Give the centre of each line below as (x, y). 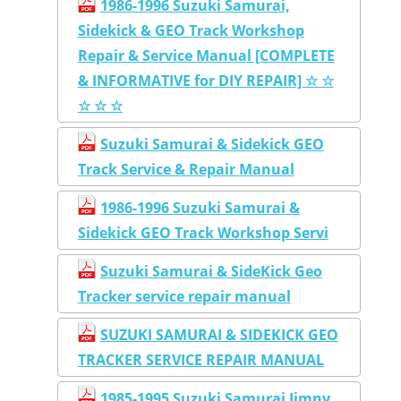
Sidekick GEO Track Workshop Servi (203, 233)
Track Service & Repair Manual (186, 170)
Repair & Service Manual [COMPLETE (206, 56)
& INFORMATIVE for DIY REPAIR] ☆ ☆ (205, 81)
